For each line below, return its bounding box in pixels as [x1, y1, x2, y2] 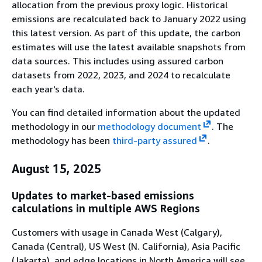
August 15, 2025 [12, 162, 101, 176]
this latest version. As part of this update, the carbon [12, 27, 240, 39]
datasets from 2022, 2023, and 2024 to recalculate [12, 69, 230, 81]
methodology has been [12, 135, 112, 147]
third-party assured [112, 135, 197, 147]
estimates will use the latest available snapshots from [12, 41, 246, 53]
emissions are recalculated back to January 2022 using [12, 13, 246, 25]
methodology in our [12, 120, 98, 133]
